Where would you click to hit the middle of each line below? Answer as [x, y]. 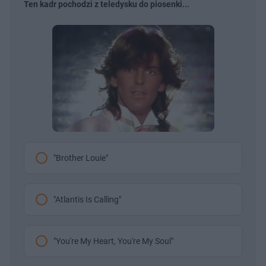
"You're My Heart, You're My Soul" [113, 241]
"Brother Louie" [81, 158]
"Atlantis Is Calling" [87, 199]
